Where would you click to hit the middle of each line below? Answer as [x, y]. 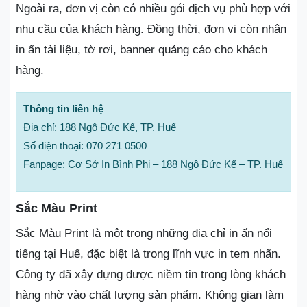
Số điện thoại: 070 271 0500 [85, 145]
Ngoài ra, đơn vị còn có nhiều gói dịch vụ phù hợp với [153, 8]
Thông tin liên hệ [63, 108]
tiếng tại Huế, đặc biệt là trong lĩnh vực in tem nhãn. [148, 254]
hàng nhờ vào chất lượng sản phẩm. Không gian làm [150, 295]
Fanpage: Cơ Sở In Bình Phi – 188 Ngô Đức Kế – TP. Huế [153, 164]
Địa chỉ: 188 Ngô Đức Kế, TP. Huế [100, 127]
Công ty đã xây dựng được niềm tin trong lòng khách [151, 274]
